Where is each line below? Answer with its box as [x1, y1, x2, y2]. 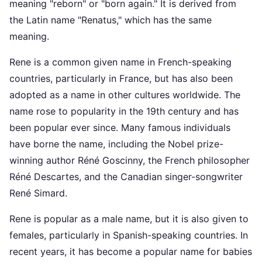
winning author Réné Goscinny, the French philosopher [9, 154, 250, 166]
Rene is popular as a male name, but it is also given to [9, 213, 249, 225]
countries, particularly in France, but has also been [9, 73, 233, 84]
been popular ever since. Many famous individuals [9, 122, 230, 133]
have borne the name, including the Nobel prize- [9, 138, 223, 150]
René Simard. [9, 187, 67, 199]
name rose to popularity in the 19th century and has [9, 105, 239, 117]
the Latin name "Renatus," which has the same [9, 14, 212, 26]
